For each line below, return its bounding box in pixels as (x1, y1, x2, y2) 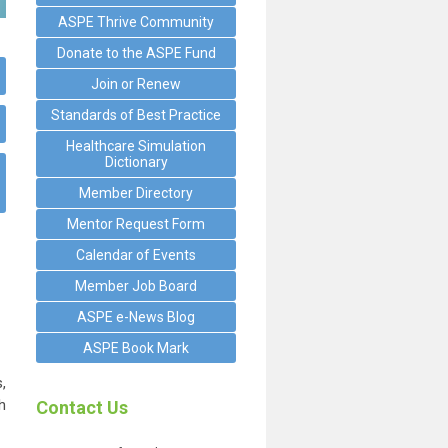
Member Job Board (75, 278, 197, 294)
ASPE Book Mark (83, 340, 189, 356)
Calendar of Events (76, 247, 196, 263)
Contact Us (36, 397, 128, 418)
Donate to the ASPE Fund (56, 45, 216, 61)
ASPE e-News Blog (77, 309, 195, 325)
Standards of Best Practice (51, 107, 221, 123)
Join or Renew (91, 76, 181, 92)
